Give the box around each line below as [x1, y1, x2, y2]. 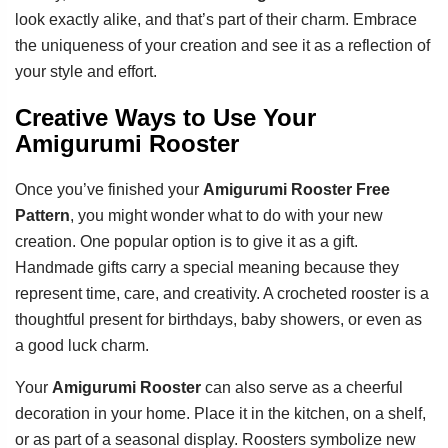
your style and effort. [15, 62, 157, 80]
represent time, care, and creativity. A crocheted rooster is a [15, 284, 429, 302]
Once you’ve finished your [15, 180, 203, 198]
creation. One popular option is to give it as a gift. [15, 232, 358, 250]
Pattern [15, 206, 70, 224]
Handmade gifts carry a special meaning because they [15, 258, 399, 276]
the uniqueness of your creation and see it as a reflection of [15, 36, 430, 54]
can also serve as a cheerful [201, 378, 403, 396]
